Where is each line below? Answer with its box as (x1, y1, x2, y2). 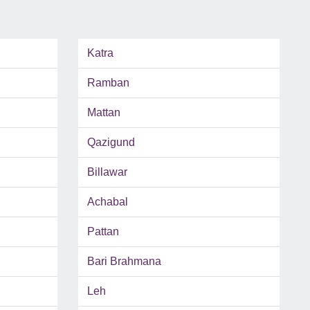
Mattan (86, 107, 120, 119)
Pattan (86, 226, 119, 238)
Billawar (86, 166, 127, 179)
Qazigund (86, 136, 135, 149)
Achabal (86, 196, 128, 208)
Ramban (86, 77, 129, 89)
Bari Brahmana (86, 255, 161, 268)
